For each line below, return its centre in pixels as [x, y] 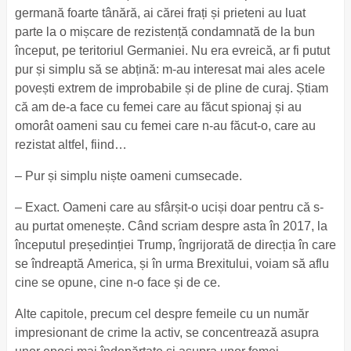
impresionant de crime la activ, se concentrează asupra [166, 333]
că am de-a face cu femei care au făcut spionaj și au [158, 107]
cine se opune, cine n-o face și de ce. [119, 282]
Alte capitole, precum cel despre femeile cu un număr [161, 314]
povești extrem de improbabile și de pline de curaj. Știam [171, 88]
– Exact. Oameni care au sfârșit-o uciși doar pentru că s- [169, 207]
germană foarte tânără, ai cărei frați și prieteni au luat [160, 13]
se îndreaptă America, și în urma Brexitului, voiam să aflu [172, 264]
